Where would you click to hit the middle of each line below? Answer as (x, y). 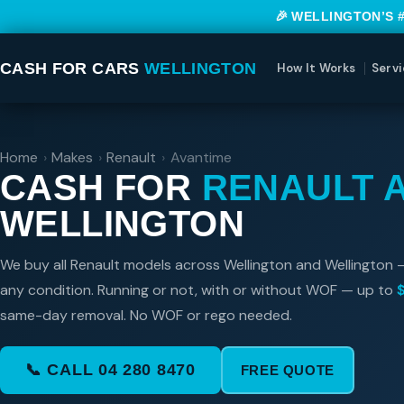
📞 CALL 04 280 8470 (110, 370)
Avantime (201, 158)
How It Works (316, 69)
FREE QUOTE (287, 371)
